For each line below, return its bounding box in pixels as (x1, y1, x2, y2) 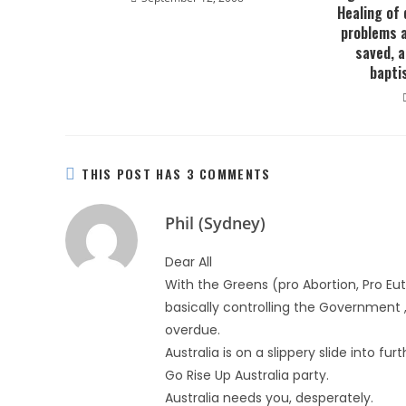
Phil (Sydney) (165, 212, 266, 234)
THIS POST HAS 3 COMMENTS (82, 164, 271, 183)
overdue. (165, 321, 220, 339)
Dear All (165, 253, 212, 271)
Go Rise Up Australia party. (165, 366, 329, 384)
